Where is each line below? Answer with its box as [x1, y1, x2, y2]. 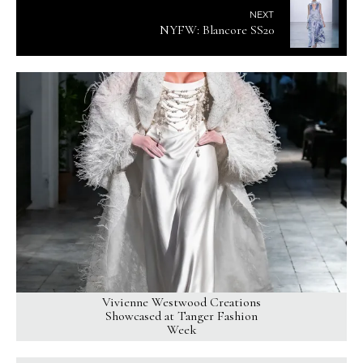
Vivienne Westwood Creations [102, 293, 261, 310]
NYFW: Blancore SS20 [160, 22, 274, 38]
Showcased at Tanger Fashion [105, 307, 258, 324]
